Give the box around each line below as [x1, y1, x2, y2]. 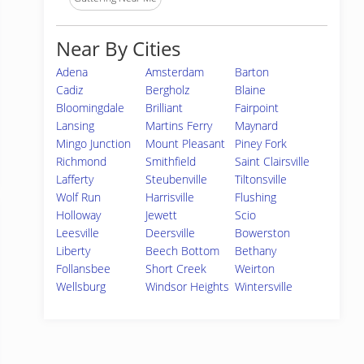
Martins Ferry [145, 118, 213, 133]
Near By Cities [56, 35, 180, 62]
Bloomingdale [56, 100, 124, 115]
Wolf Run [56, 189, 101, 205]
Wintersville [235, 279, 293, 294]
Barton [235, 64, 270, 80]
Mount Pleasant [145, 136, 226, 151]
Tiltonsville [235, 171, 288, 187]
